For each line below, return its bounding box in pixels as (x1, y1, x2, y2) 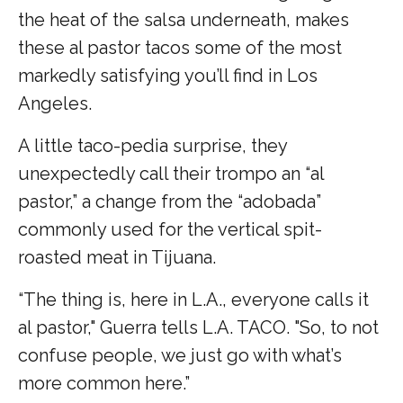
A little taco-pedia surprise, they (18, 134, 287, 157)
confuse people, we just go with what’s (18, 344, 342, 366)
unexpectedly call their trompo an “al (18, 162, 324, 184)
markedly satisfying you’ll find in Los (18, 64, 318, 86)
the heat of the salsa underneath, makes (18, 8, 349, 31)
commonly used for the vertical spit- (18, 218, 322, 240)
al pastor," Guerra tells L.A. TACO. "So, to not (18, 316, 379, 338)
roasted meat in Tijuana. (18, 246, 216, 268)
